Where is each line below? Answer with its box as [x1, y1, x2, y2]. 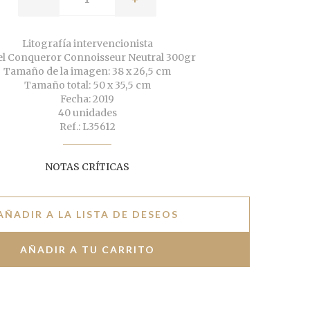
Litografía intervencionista [21, 37, 153, 51]
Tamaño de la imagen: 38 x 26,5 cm [3, 65, 171, 78]
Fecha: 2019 [60, 93, 114, 106]
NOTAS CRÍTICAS [45, 161, 129, 174]
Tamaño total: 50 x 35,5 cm [24, 79, 151, 92]
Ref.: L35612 [59, 120, 116, 134]
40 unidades [57, 107, 117, 120]
